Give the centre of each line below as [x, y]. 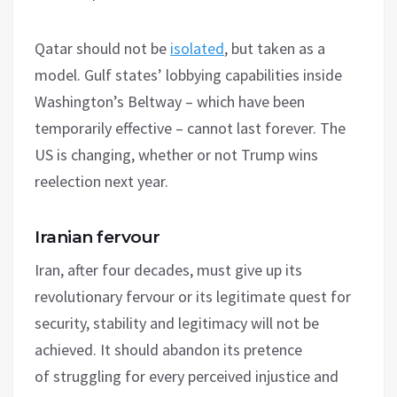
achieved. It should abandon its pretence [168, 349]
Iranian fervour [97, 237]
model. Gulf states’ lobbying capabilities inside [188, 74]
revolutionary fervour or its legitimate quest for [193, 296]
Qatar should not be [102, 48]
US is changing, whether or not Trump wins [176, 154]
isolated [197, 48]
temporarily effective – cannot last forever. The [190, 128]
